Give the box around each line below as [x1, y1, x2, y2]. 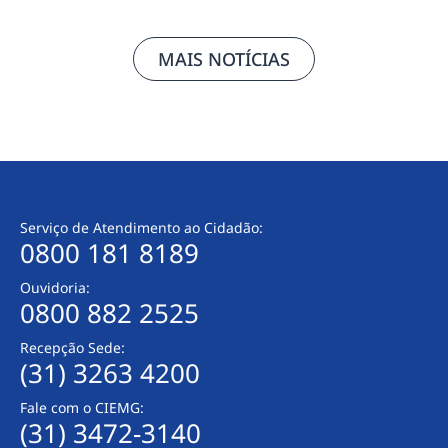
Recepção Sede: [20, 337, 125, 357]
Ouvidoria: [20, 277, 90, 297]
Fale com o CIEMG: [20, 397, 144, 417]
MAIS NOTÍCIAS [158, 46, 290, 71]
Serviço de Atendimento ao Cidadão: [20, 217, 263, 237]
